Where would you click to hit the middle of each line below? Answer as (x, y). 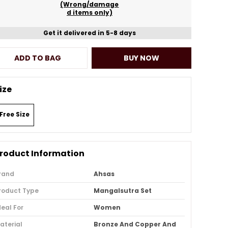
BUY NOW (141, 58)
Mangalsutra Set (123, 191)
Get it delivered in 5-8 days (90, 33)
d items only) (89, 12)
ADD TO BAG (38, 58)
